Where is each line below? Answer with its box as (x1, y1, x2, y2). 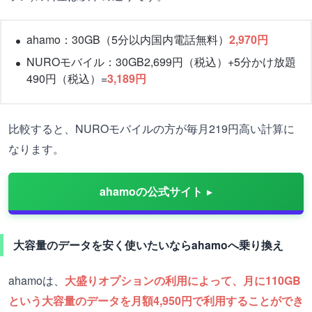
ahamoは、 (8, 272, 65, 288)
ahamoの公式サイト (100, 183, 203, 199)
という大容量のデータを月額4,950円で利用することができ (8, 292, 304, 309)
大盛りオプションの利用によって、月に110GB (65, 272, 301, 288)
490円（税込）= (26, 70, 107, 86)
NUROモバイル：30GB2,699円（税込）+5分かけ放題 (26, 54, 296, 70)
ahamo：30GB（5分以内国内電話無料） (26, 31, 229, 47)
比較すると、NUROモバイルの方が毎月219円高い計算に (8, 120, 295, 136)
